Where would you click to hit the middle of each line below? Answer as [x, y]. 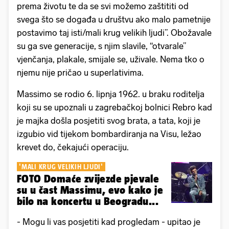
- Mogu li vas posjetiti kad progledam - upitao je [109, 222]
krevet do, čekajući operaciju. [73, 147]
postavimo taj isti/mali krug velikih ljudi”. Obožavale [114, 32]
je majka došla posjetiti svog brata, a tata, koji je [109, 120]
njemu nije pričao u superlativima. [80, 72]
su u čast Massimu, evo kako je [90, 190]
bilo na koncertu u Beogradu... [88, 201]
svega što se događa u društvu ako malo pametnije [114, 19]
